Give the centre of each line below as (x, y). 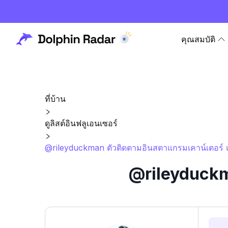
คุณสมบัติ (198, 39)
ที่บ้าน (55, 99)
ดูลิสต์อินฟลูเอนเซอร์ (81, 123)
